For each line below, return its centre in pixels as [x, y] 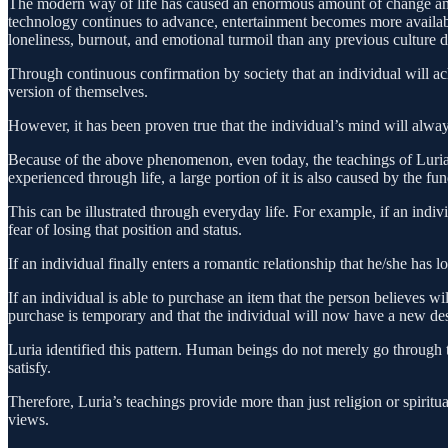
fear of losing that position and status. [125, 229]
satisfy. [29, 367]
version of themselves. [78, 91]
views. [28, 419]
